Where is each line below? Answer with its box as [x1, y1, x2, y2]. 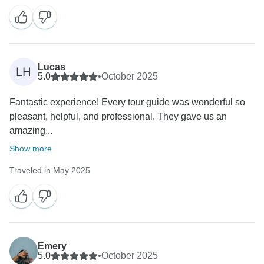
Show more [9, 144, 52, 154]
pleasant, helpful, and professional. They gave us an [9, 111, 227, 122]
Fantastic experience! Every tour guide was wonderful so [9, 97, 245, 108]
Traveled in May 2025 [9, 166, 90, 176]
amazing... [9, 126, 52, 136]
